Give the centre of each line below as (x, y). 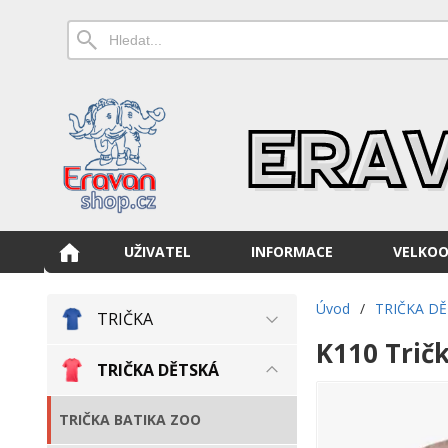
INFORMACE (292, 251)
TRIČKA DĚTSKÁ (158, 370)
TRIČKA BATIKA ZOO (130, 419)
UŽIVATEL (157, 251)
